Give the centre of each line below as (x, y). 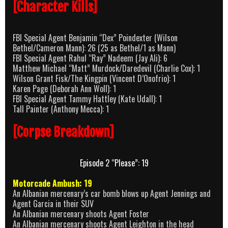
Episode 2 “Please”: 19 (114, 163)
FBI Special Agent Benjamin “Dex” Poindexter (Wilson (95, 37)
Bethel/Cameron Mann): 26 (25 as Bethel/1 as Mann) (94, 48)
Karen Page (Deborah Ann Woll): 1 (64, 88)
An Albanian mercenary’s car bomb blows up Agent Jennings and (112, 193)
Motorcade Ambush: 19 (52, 183)
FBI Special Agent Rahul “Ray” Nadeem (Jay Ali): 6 (90, 58)
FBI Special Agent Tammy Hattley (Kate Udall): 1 (87, 98)
